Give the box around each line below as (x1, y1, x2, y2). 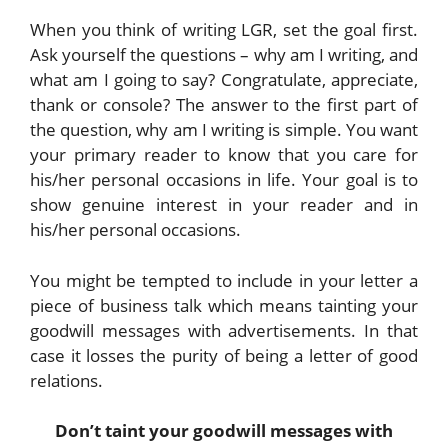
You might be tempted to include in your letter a (30, 268, 418, 292)
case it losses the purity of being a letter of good (30, 343, 418, 367)
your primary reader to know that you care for (30, 143, 418, 167)
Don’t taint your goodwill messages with (55, 419, 393, 443)
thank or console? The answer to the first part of (30, 93, 418, 117)
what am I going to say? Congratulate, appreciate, (30, 68, 418, 92)
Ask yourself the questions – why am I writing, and (30, 43, 418, 67)
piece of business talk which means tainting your (30, 293, 418, 317)
